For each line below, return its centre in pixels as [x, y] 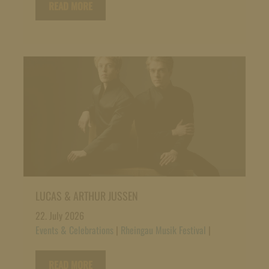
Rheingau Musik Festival [163, 230]
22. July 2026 [59, 215]
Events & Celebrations [74, 230]
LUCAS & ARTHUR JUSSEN [86, 195]
